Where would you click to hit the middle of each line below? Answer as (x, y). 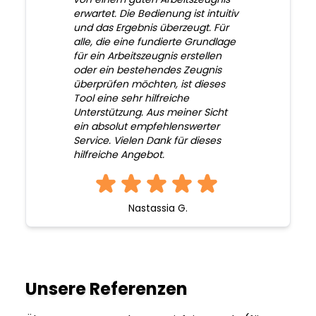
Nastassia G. (158, 208)
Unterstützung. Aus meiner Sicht (150, 113)
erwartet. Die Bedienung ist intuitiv (156, 14)
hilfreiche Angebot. (119, 155)
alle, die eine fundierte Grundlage (154, 42)
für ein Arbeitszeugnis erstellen (147, 56)
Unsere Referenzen (107, 289)
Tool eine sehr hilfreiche (131, 98)
